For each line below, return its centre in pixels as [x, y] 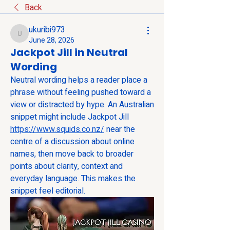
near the [120, 129]
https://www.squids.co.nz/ [57, 129]
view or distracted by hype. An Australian [82, 105]
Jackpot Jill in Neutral [69, 52]
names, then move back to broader [72, 154]
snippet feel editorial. [48, 191]
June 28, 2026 [52, 40]
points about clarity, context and [66, 166]
